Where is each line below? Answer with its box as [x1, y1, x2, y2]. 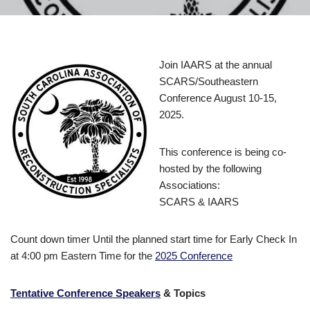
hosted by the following [159, 163, 262, 174]
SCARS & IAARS [159, 196, 239, 208]
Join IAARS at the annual [159, 59, 272, 71]
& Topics [161, 287, 206, 299]
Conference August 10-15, [159, 92, 277, 104]
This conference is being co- [159, 146, 286, 158]
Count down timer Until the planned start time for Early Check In [10, 233, 297, 245]
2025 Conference [155, 250, 232, 262]
